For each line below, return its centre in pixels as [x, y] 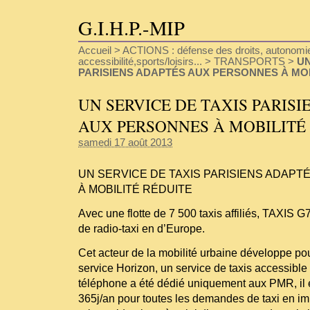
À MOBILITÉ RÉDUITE [135, 189]
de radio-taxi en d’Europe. [142, 229]
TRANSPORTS [249, 61]
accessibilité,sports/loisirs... [140, 61]
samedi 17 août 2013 [125, 143]
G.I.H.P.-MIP [131, 27]
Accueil [95, 50]
